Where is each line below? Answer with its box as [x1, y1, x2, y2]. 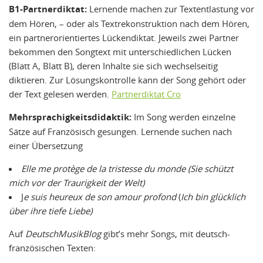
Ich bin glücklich [181, 191, 245, 203]
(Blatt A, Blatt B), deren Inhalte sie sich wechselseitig [9, 60, 218, 72]
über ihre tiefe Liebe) [9, 205, 92, 217]
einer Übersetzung [9, 140, 83, 152]
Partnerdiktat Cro [112, 88, 181, 100]
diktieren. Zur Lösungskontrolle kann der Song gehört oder [9, 74, 246, 86]
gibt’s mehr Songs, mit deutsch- [101, 228, 230, 240]
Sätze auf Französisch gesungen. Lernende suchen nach [9, 126, 232, 138]
